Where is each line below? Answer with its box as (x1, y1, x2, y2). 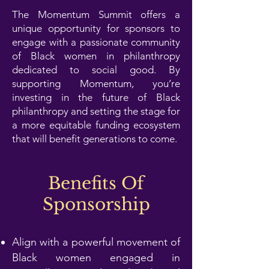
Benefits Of (48, 173, 144, 194)
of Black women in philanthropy (12, 50, 180, 62)
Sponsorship (42, 194, 150, 215)
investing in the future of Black (12, 91, 180, 103)
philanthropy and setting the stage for (12, 105, 180, 117)
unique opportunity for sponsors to (12, 22, 180, 34)
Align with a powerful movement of (12, 235, 180, 249)
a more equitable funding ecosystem (12, 119, 180, 131)
